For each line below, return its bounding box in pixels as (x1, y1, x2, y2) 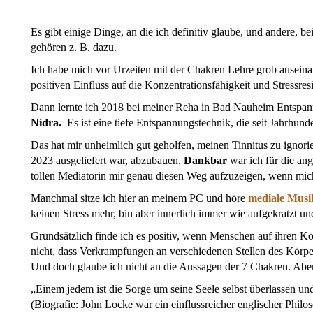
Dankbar (184, 154, 230, 167)
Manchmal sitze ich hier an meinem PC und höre (31, 192, 248, 205)
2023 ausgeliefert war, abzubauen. (31, 154, 184, 167)
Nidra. (31, 117, 64, 129)
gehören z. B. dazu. (31, 41, 117, 54)
